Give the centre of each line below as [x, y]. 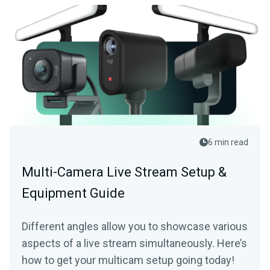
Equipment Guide [73, 193]
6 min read [228, 142]
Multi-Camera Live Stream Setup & [124, 172]
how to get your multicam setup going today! [128, 260]
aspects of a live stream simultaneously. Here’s [134, 243]
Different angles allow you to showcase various [135, 226]
